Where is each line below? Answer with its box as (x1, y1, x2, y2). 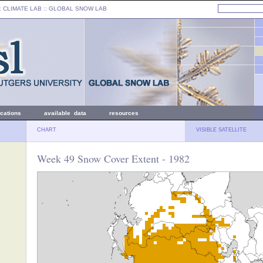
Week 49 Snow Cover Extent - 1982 (37, 151, 190, 166)
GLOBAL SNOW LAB (49, 5, 107, 12)
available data (44, 110, 86, 116)
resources (109, 110, 139, 116)
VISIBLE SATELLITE (196, 127, 247, 133)
